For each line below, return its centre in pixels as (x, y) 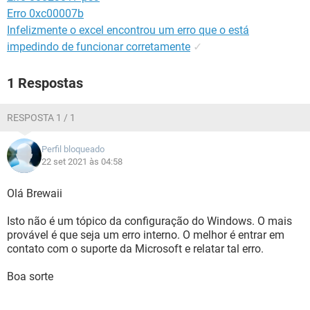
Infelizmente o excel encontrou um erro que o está (128, 30)
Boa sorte (30, 276)
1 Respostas (45, 83)
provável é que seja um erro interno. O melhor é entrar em (146, 235)
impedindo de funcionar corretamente (99, 47)
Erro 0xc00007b (45, 13)
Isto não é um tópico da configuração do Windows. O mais (149, 221)
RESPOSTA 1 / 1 (41, 118)
